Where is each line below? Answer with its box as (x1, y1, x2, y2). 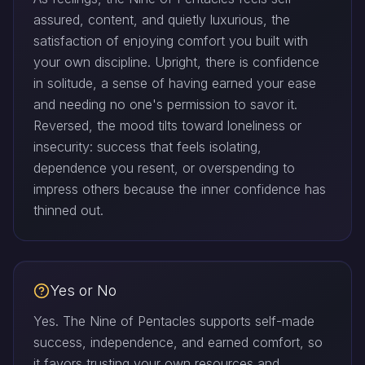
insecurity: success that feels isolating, (33, 139, 262, 156)
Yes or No (50, 282, 117, 300)
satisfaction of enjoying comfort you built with (33, 33, 308, 50)
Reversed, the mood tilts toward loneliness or (33, 117, 301, 134)
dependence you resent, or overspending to (33, 160, 295, 177)
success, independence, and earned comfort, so (33, 334, 323, 351)
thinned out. (33, 202, 103, 219)
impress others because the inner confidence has (33, 181, 326, 198)
